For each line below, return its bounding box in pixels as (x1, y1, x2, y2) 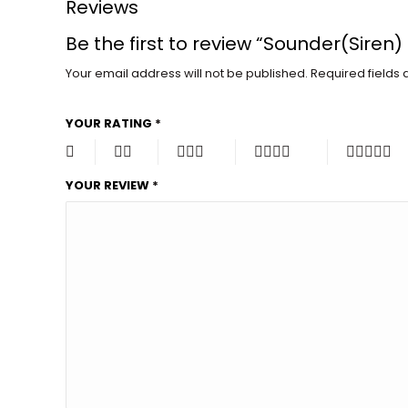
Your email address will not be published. (66, 64, 308, 82)
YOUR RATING (66, 114, 155, 132)
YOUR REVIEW (66, 176, 152, 194)
